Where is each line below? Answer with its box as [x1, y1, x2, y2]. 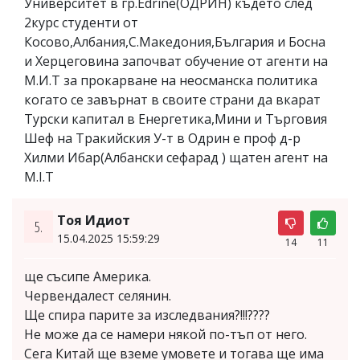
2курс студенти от [24, 13, 138, 31]
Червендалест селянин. [24, 286, 171, 305]
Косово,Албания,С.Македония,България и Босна [24, 32, 325, 51]
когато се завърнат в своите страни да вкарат [24, 90, 321, 108]
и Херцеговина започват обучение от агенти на [24, 51, 328, 70]
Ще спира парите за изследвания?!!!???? [24, 305, 270, 324]
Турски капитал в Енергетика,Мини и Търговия [24, 109, 327, 128]
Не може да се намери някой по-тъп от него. [24, 325, 307, 343]
